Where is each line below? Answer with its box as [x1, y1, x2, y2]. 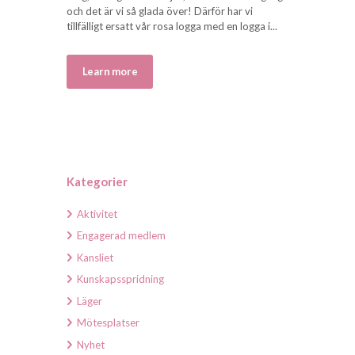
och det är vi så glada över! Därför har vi [67, 5, 253, 18]
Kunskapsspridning [77, 273, 164, 286]
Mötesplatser [77, 316, 139, 330]
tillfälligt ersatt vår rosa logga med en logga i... [67, 20, 277, 33]
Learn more [82, 65, 138, 78]
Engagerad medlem [77, 229, 166, 242]
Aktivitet [77, 207, 117, 220]
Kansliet [77, 250, 113, 264]
